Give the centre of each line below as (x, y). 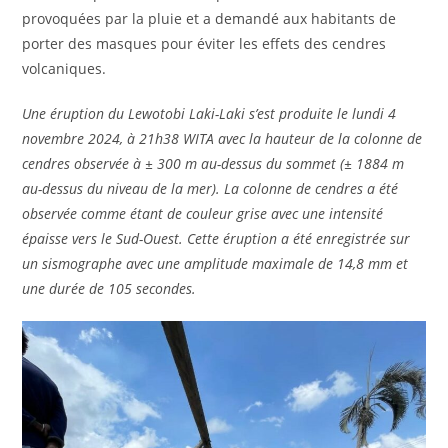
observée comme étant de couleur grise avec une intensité (203, 213)
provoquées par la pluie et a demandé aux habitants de (209, 18)
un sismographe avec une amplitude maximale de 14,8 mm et (215, 263)
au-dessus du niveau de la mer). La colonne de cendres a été (210, 188)
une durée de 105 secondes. (109, 288)
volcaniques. (64, 68)
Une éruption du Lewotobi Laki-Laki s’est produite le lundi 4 (209, 113)
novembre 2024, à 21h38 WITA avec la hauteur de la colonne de (222, 138)
